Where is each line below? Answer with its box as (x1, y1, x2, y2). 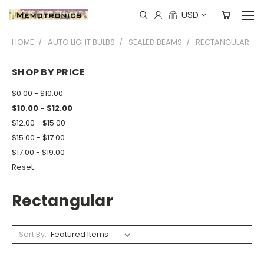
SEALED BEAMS (128, 37, 182, 48)
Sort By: (18, 228, 47, 240)
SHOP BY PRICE (12, 65, 85, 79)
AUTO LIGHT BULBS (48, 37, 115, 48)
